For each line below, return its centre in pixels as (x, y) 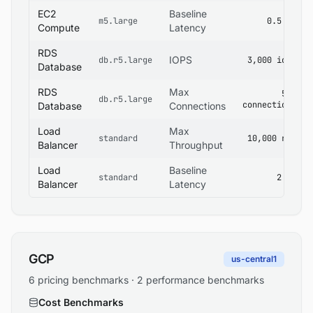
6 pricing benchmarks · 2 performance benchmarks (146, 280)
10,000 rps (272, 138)
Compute (59, 28)
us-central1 (254, 259)
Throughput (196, 145)
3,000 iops (272, 60)
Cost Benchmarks (81, 302)
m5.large (118, 21)
